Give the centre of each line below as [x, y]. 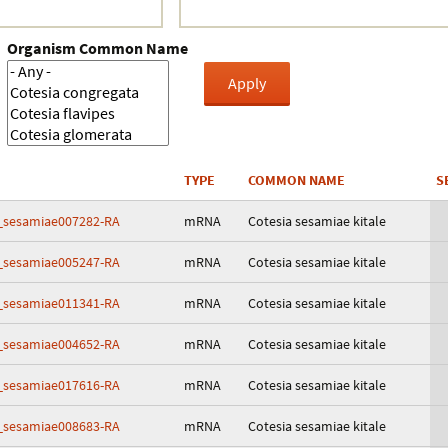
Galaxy [176, 74]
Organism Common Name [97, 48]
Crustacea [186, 29]
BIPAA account [200, 119]
